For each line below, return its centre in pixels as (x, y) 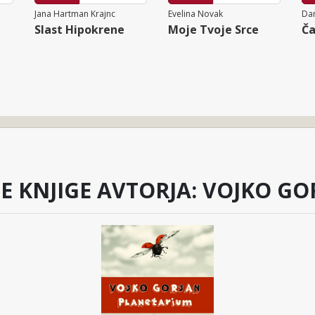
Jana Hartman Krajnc (75, 13)
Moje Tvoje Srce (213, 29)
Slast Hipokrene (79, 29)
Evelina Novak (195, 13)
